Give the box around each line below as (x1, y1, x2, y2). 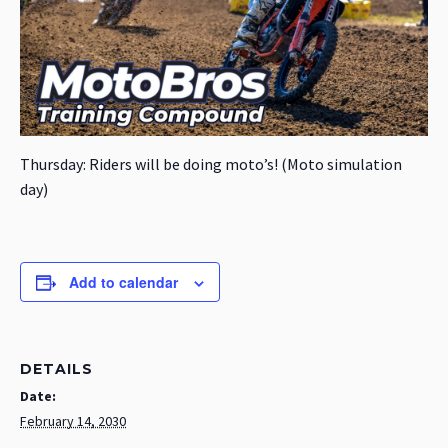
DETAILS (20, 360, 93, 379)
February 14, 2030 (20, 412, 126, 431)
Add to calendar (69, 272, 178, 293)
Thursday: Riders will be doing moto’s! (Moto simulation (20, 154, 402, 175)
